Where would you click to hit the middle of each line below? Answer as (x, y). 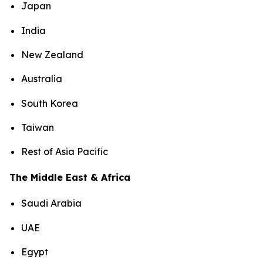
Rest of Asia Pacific (66, 152)
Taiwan (38, 128)
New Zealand (52, 55)
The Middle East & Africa (70, 178)
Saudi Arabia (51, 203)
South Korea (50, 103)
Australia (42, 79)
